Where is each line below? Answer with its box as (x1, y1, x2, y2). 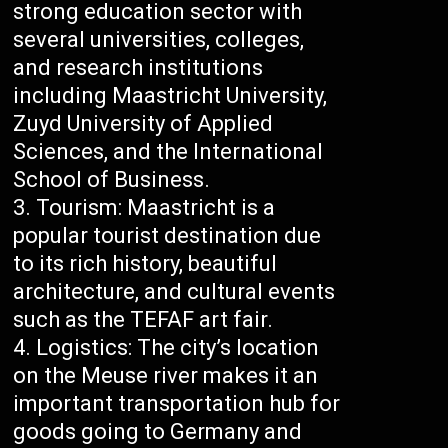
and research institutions (13, 55, 264, 81)
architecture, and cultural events (13, 279, 336, 305)
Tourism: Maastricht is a (36, 195, 276, 221)
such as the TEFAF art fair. (13, 307, 274, 333)
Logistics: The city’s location (36, 335, 320, 361)
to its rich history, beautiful (13, 251, 278, 277)
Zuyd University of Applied (13, 111, 274, 137)
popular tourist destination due (13, 223, 322, 249)
